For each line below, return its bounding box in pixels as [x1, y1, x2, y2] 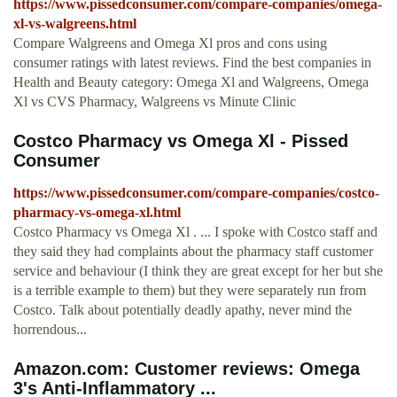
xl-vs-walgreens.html [13, 16, 136, 32]
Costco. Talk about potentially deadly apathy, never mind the [13, 302, 352, 318]
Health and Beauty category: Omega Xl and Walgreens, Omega [13, 74, 369, 90]
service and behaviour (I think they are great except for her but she [13, 263, 383, 279]
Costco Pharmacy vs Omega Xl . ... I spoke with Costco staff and [13, 224, 378, 240]
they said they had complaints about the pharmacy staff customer [13, 244, 373, 260]
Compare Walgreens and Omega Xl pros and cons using [13, 35, 327, 51]
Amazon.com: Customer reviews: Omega [13, 359, 360, 379]
